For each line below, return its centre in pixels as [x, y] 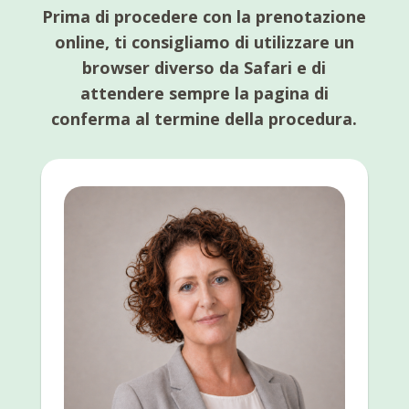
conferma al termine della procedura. [204, 118]
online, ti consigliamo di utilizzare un [204, 42]
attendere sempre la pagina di [204, 93]
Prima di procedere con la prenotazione [204, 16]
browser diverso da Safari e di [204, 67]
